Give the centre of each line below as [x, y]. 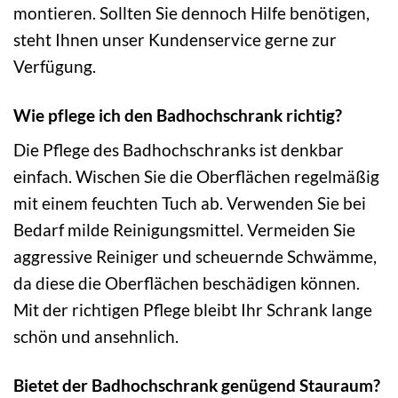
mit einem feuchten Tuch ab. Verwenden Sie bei [190, 203]
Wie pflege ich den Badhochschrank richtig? [178, 115]
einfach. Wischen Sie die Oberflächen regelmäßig [196, 177]
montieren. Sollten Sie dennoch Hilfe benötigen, [191, 12]
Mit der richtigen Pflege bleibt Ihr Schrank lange [193, 310]
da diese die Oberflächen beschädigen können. [187, 283]
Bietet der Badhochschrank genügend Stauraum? [197, 386]
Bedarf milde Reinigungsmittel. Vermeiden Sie [184, 230]
